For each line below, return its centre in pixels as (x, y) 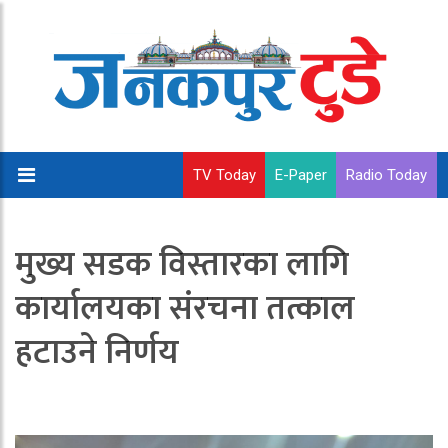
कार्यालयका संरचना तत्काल (185, 309)
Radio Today (386, 175)
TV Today (224, 175)
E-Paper (301, 175)
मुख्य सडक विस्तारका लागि (182, 265)
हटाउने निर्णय (97, 353)
